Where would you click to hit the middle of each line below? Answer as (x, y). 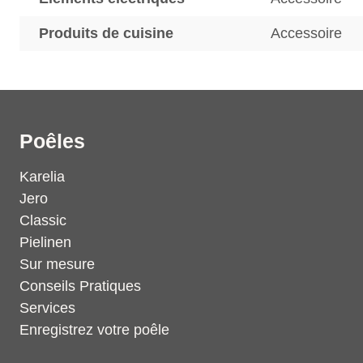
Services (47, 308)
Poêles (52, 141)
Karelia (42, 177)
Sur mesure (57, 264)
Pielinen (45, 242)
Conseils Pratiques (80, 286)
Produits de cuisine (106, 33)
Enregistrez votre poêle (94, 330)
